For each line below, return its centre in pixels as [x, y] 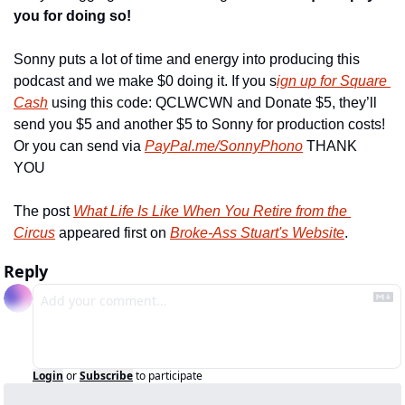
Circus [34, 233]
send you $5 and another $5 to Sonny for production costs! [199, 124]
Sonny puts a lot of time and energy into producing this [187, 59]
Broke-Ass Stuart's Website [257, 233]
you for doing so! [72, 16]
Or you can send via [79, 146]
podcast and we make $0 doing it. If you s [145, 81]
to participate [169, 376]
